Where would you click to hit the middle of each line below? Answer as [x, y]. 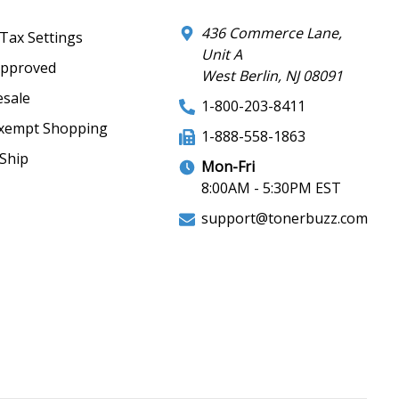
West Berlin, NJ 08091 [273, 75]
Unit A [222, 54]
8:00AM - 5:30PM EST [272, 187]
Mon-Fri [228, 166]
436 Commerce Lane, [272, 33]
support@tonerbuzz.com [285, 218]
